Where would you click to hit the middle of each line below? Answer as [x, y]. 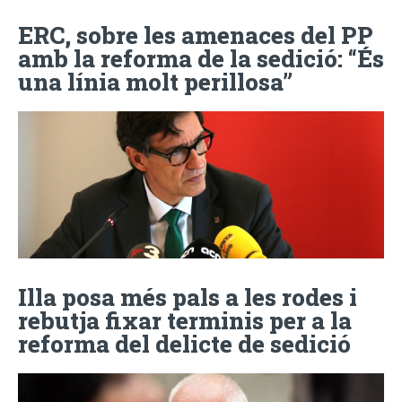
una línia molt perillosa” [155, 82]
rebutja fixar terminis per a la [185, 320]
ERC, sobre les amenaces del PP [196, 35]
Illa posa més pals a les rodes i [188, 297]
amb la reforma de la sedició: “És [201, 59]
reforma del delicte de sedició [184, 343]
